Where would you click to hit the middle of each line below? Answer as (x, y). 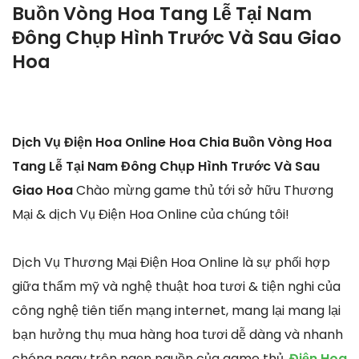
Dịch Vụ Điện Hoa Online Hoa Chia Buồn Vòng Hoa (172, 143)
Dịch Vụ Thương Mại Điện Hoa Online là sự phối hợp (171, 263)
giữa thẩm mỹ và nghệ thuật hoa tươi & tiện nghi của (176, 287)
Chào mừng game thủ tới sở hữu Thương (205, 191)
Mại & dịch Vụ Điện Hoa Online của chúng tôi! (151, 215)
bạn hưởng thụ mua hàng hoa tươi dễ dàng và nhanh (177, 335)
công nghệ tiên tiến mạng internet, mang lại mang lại (176, 311)
